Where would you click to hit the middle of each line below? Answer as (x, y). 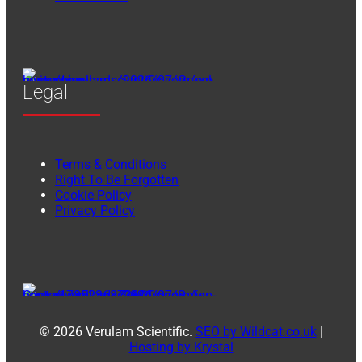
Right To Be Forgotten (117, 180)
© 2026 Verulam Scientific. (117, 332)
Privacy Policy (95, 211)
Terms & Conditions (111, 165)
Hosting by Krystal (181, 347)
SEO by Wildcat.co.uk (256, 332)
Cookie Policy (93, 196)
